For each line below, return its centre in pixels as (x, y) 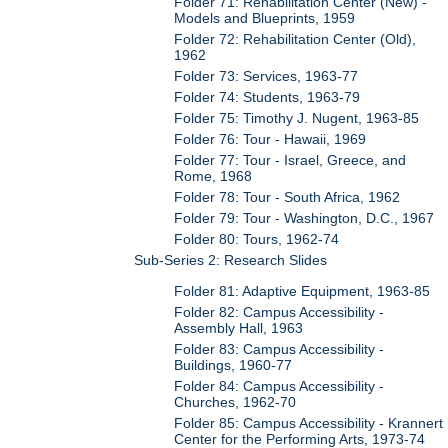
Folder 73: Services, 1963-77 (266, 76)
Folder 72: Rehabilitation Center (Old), (295, 39)
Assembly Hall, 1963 (239, 327)
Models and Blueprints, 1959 (265, 18)
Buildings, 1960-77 (233, 364)
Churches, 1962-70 (235, 401)
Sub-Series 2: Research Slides (231, 260)
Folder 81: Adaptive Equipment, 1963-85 (302, 290)
